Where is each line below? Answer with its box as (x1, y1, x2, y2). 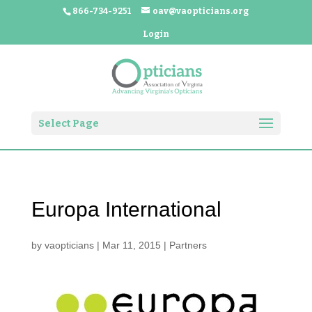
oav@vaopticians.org (153, 6, 249, 16)
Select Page (38, 118, 99, 130)
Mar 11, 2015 (102, 240, 161, 251)
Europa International (31, 198, 221, 221)
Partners (169, 240, 207, 251)
